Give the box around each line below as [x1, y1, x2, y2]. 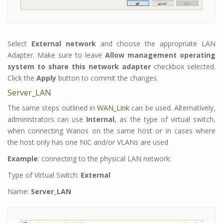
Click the [7, 73, 36, 83]
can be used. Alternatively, [129, 103, 216, 113]
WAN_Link [97, 103, 130, 113]
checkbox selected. [151, 62, 216, 72]
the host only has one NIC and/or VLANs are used [7, 137, 168, 147]
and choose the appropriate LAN [96, 39, 216, 49]
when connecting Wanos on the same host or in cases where [7, 126, 216, 136]
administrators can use [7, 114, 87, 124]
